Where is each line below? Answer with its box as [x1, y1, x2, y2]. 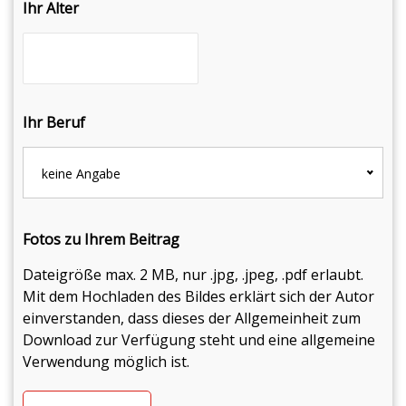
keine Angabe [42, 165, 121, 182]
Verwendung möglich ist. [23, 352, 189, 372]
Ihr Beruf [23, 112, 85, 132]
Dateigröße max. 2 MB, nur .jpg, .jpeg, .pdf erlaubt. [23, 265, 363, 285]
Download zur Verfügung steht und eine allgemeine [23, 330, 375, 350]
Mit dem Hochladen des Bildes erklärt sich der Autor [23, 286, 374, 306]
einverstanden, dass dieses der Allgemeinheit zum [23, 308, 361, 328]
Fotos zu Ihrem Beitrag [23, 229, 179, 249]
